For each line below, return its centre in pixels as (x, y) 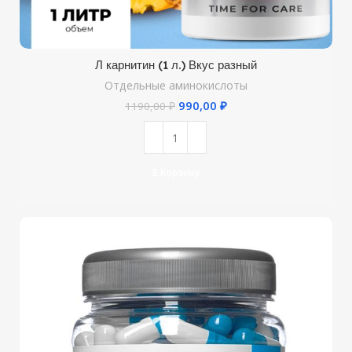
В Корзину (176, 172)
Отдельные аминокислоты (176, 86)
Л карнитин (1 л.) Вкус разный (176, 65)
